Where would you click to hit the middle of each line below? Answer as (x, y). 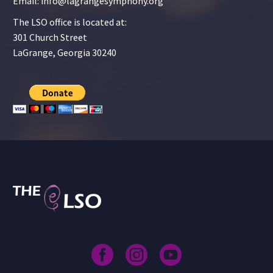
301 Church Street (50, 37)
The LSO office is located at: (70, 22)
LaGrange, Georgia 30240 (65, 52)
